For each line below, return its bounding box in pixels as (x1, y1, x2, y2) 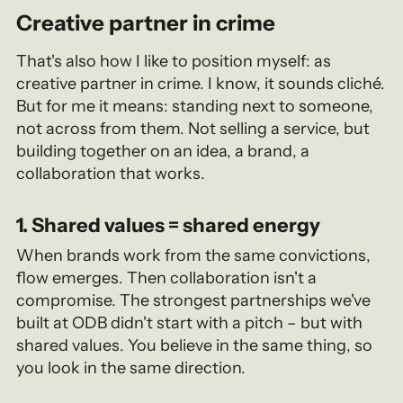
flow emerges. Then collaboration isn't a (16, 267, 318, 288)
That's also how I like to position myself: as (16, 50, 332, 71)
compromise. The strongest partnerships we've (16, 290, 372, 310)
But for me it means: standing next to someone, (16, 95, 374, 116)
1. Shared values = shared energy (16, 212, 321, 237)
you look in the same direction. (16, 357, 246, 378)
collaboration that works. (16, 163, 206, 184)
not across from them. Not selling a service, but (16, 118, 371, 139)
